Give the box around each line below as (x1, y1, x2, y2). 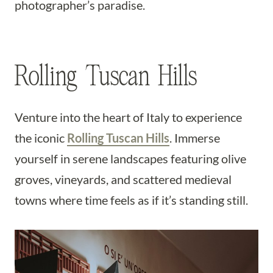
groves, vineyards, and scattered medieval (15, 172, 232, 186)
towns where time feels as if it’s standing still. (15, 193, 248, 207)
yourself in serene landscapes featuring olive (15, 151, 246, 166)
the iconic (15, 130, 67, 145)
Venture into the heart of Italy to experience (15, 110, 242, 124)
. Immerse (169, 130, 220, 145)
